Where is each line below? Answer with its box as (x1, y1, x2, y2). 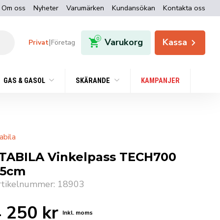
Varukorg (105, 36, 143, 49)
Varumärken (66, 3, 104, 13)
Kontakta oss (163, 3, 205, 13)
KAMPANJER (140, 77, 180, 85)
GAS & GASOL (3, 77, 47, 85)
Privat (28, 37, 49, 47)
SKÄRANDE (76, 77, 112, 85)
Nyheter (33, 3, 58, 13)
